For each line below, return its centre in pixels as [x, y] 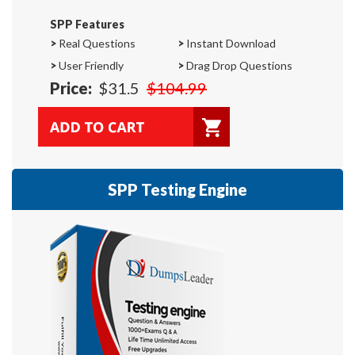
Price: [71, 88]
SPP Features [87, 24]
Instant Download [230, 43]
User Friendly [90, 65]
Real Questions [96, 43]
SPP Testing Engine [177, 189]
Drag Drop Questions [238, 65]
